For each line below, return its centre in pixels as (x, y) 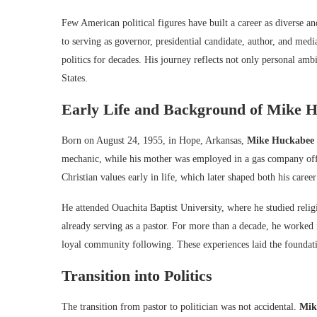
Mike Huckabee (281, 140)
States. (75, 78)
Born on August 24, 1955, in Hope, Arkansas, (154, 140)
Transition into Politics (137, 276)
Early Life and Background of (164, 109)
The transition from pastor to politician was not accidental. (180, 307)
